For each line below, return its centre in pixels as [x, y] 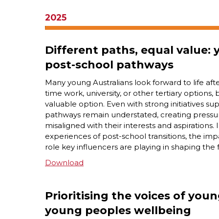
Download [64, 162]
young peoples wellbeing [118, 210]
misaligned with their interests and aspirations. [131, 125]
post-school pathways [109, 65]
